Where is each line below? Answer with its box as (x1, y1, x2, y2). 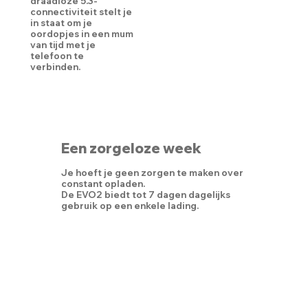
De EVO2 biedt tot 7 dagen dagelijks (60, 188, 230, 200)
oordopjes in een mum (30, 28, 134, 40)
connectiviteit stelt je (30, 6, 133, 18)
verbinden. (30, 61, 81, 73)
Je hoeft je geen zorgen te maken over (60, 166, 243, 178)
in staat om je (30, 17, 93, 29)
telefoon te (30, 50, 85, 62)
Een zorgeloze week (60, 140, 201, 157)
